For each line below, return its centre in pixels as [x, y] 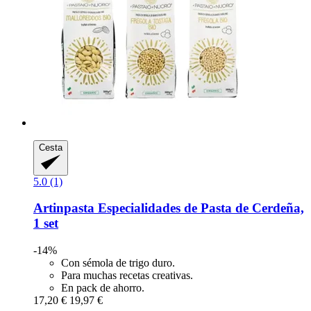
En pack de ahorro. [103, 288]
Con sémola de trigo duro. [118, 263]
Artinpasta [64, 208]
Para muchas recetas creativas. [127, 276]
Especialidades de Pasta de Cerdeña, [199, 208]
